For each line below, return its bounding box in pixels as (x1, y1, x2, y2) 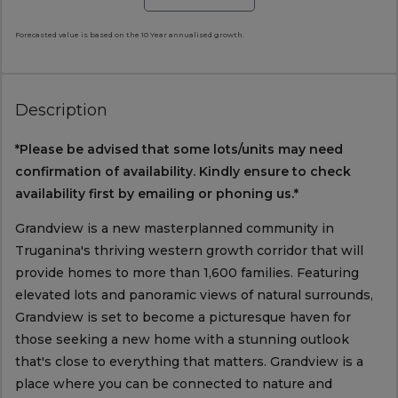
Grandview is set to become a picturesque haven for (14, 309, 351, 326)
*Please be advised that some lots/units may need (14, 141, 343, 158)
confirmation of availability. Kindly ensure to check (14, 163, 351, 180)
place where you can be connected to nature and (14, 376, 332, 393)
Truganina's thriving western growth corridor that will (14, 243, 363, 259)
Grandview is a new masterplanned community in (14, 220, 334, 237)
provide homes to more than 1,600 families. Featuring (14, 265, 359, 282)
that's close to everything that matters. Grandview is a (14, 354, 363, 370)
